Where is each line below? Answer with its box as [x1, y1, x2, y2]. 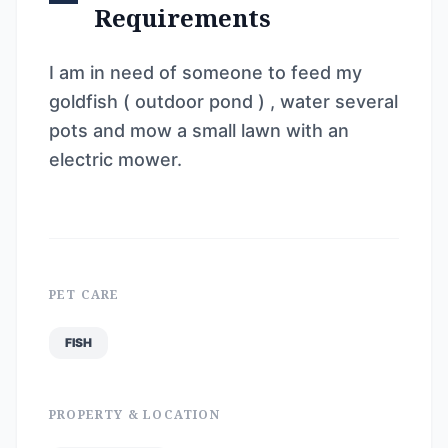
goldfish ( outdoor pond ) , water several [49, 91, 398, 112]
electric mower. [49, 149, 182, 170]
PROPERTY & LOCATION [49, 406, 220, 423]
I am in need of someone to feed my [49, 62, 362, 83]
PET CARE [49, 286, 120, 303]
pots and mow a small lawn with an [49, 120, 349, 141]
